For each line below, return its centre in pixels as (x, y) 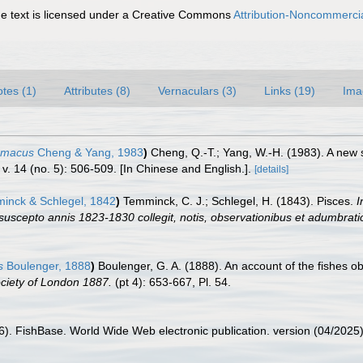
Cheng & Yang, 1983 (89, 152)
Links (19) (290, 91)
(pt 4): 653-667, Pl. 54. (171, 282)
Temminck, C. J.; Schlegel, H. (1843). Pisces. (240, 201)
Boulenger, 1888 (47, 266)
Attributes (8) (97, 91)
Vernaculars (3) (197, 91)
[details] (271, 169)
